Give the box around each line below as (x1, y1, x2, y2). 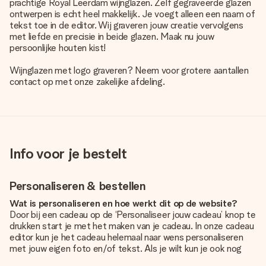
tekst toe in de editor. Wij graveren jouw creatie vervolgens (9, 20, 243, 31)
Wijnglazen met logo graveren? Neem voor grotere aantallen (9, 65, 249, 76)
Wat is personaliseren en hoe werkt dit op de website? (9, 198, 238, 209)
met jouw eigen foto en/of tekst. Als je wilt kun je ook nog (9, 243, 242, 254)
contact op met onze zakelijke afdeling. (9, 76, 165, 87)
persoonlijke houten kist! (9, 42, 106, 53)
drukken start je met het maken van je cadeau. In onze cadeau (9, 220, 254, 232)
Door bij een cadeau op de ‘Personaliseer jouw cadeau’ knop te (9, 209, 256, 220)
